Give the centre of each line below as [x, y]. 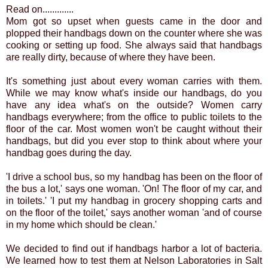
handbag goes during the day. [69, 153]
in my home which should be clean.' [81, 224]
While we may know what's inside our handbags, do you [134, 93]
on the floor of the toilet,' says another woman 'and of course [134, 212]
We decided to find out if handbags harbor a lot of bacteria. [134, 248]
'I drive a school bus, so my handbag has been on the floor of [134, 176]
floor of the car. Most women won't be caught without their [134, 129]
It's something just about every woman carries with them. [134, 81]
